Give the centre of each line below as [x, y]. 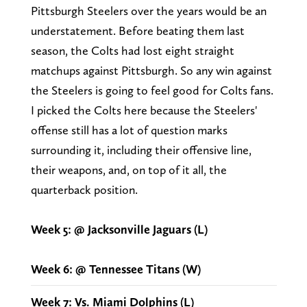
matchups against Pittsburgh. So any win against [151, 70]
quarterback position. [85, 189]
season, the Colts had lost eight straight [132, 50]
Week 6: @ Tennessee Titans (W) [115, 269]
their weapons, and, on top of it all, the [128, 169]
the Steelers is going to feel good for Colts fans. [152, 90]
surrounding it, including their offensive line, [141, 149]
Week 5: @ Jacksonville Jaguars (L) [119, 229]
